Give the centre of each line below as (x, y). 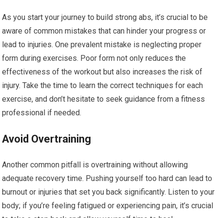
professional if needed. (42, 113)
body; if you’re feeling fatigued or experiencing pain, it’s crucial (108, 206)
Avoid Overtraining (47, 139)
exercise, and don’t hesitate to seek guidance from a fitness (104, 99)
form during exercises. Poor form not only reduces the (94, 58)
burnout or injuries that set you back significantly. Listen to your (109, 192)
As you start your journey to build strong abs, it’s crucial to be (105, 18)
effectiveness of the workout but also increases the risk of (102, 72)
